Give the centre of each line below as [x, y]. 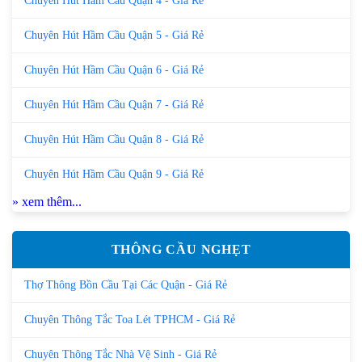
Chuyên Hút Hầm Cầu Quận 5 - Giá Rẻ [114, 35]
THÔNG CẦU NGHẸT [181, 249]
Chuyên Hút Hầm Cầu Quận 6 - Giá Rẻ [114, 69]
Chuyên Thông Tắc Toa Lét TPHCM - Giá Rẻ [130, 319]
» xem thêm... [47, 201]
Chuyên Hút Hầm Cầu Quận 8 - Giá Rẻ [114, 139]
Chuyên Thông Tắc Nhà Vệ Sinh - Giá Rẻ [120, 354]
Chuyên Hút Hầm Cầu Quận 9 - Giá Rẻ [114, 174]
